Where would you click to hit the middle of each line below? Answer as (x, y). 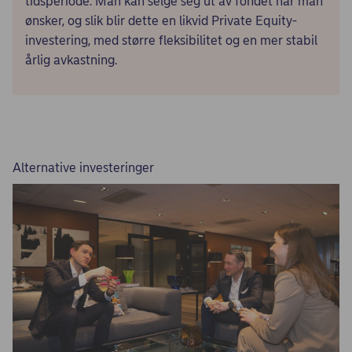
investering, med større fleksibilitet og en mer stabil (171, 40)
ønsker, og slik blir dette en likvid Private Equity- (161, 21)
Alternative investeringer (83, 168)
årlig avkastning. (71, 60)
